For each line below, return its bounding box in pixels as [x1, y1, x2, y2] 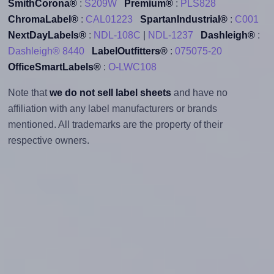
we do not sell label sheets [49, 87, 171, 98]
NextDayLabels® [7, 29, 86, 40]
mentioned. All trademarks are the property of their [7, 119, 223, 130]
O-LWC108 [108, 61, 157, 72]
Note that [7, 87, 50, 98]
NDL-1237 [147, 29, 193, 40]
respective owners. [7, 135, 89, 146]
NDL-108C [93, 29, 141, 40]
